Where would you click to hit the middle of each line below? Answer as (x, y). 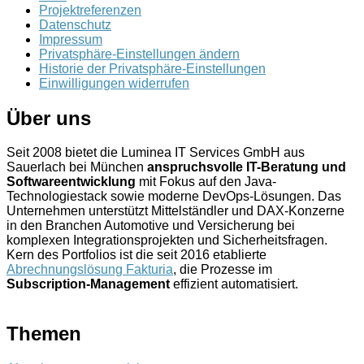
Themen (44, 334)
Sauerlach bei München (77, 167)
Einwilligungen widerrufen (114, 83)
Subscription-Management (88, 284)
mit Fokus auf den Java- (206, 182)
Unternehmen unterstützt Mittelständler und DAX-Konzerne (175, 211)
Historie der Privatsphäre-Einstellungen (152, 68)
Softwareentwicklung (71, 182)
